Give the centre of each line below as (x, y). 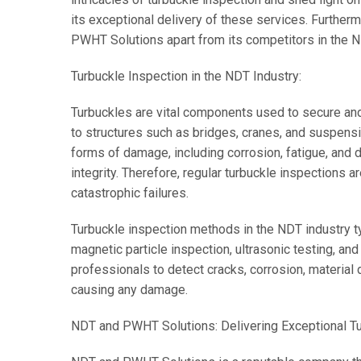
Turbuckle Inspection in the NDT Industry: (186, 76)
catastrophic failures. (129, 193)
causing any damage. (129, 290)
